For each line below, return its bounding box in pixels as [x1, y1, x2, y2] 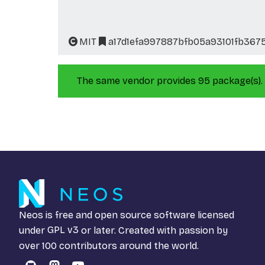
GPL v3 [47, 224, 79, 236]
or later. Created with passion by [79, 224, 228, 236]
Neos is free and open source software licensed [19, 209, 234, 221]
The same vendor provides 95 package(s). [77, 75, 263, 86]
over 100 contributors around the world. [19, 240, 199, 251]
